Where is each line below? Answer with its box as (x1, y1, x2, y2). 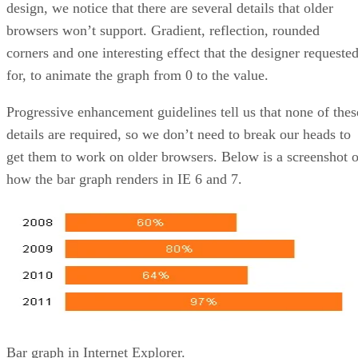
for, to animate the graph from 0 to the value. (6, 66, 268, 83)
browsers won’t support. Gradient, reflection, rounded (6, 22, 320, 38)
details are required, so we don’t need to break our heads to (6, 125, 351, 142)
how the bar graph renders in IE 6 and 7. (6, 170, 242, 187)
